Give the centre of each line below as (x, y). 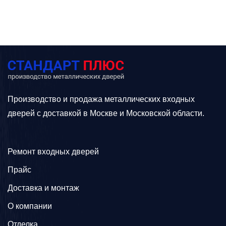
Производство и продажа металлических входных (101, 99)
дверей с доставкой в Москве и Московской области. (106, 113)
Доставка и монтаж (43, 188)
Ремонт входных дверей (53, 152)
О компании (30, 206)
